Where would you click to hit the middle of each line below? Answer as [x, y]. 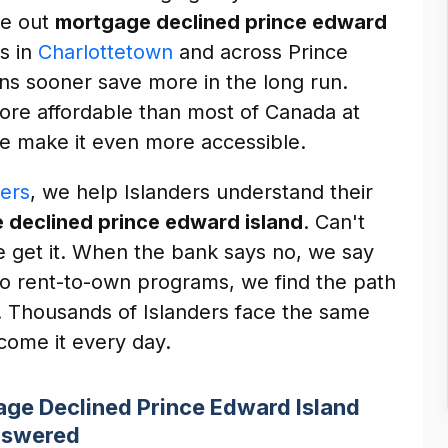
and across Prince [260, 52]
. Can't [334, 222]
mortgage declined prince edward [221, 22]
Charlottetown [105, 52]
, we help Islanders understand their [201, 192]
